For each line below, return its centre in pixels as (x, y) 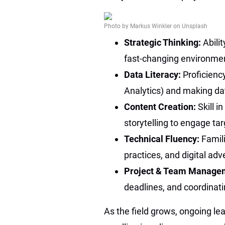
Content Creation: (161, 106)
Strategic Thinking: (163, 42)
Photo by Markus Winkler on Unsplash (156, 26)
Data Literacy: (153, 74)
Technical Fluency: (163, 139)
